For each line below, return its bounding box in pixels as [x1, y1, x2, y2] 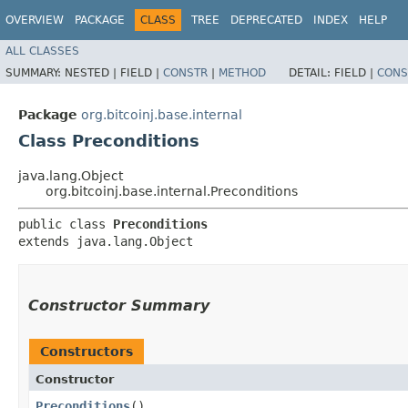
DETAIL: [289, 66, 334, 79]
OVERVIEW [5, 14, 64, 26]
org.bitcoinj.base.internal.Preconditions [46, 183, 298, 199]
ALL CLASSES [5, 44, 79, 57]
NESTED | [65, 66, 120, 79]
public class [18, 216, 113, 231]
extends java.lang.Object [18, 233, 193, 249]
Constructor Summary [28, 296, 209, 314]
